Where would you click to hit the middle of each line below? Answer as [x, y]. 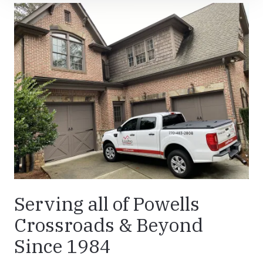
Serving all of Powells [107, 204]
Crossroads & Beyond [109, 225]
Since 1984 [63, 246]
